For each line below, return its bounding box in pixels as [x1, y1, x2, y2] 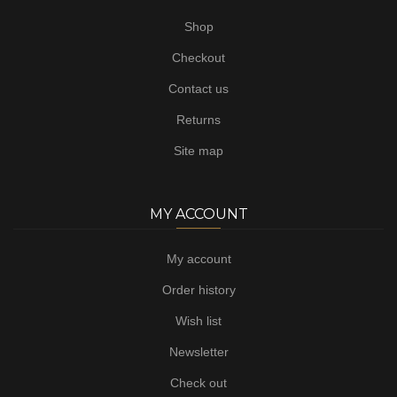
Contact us [168, 82, 229, 96]
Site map [174, 144, 223, 158]
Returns [176, 113, 221, 127]
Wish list [175, 314, 222, 328]
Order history [161, 283, 236, 297]
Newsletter [168, 345, 229, 359]
